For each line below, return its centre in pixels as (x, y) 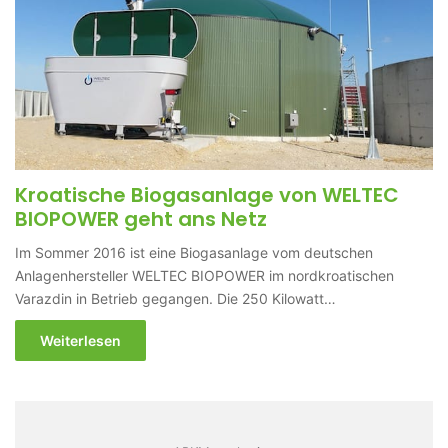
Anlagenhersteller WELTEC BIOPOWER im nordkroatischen (205, 275)
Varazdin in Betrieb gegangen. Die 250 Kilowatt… (176, 298)
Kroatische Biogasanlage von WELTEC (207, 194)
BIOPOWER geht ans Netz (141, 218)
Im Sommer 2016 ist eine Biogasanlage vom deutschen (194, 252)
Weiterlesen (81, 340)
